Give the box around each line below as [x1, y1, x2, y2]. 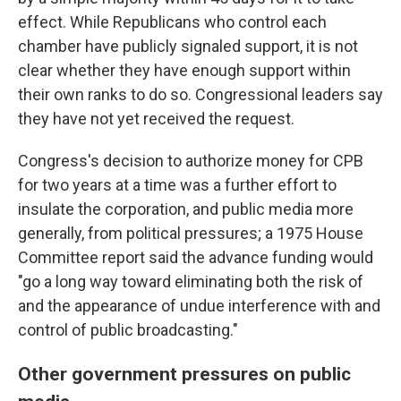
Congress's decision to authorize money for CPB [18, 151, 363, 170]
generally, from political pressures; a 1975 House [18, 224, 363, 243]
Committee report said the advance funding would [18, 248, 373, 267]
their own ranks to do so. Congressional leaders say [18, 85, 383, 104]
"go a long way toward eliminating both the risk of [18, 272, 363, 291]
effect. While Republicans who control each [18, 13, 327, 31]
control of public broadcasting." [18, 320, 238, 339]
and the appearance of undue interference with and [18, 296, 380, 315]
